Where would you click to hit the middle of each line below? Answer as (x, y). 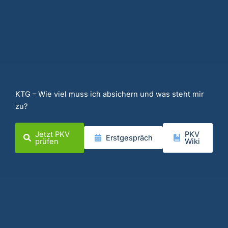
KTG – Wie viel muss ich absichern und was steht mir (109, 94)
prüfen (47, 141)
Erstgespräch (129, 138)
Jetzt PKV (52, 134)
